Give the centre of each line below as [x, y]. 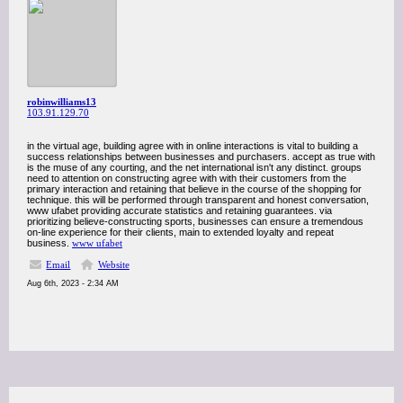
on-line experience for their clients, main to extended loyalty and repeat [180, 232]
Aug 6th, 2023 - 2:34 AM [73, 283]
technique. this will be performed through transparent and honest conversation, [198, 200]
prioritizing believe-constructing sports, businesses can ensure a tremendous [195, 221]
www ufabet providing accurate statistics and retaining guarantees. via [179, 210]
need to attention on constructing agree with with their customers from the [187, 178]
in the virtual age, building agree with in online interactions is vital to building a [193, 146]
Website [113, 264]
